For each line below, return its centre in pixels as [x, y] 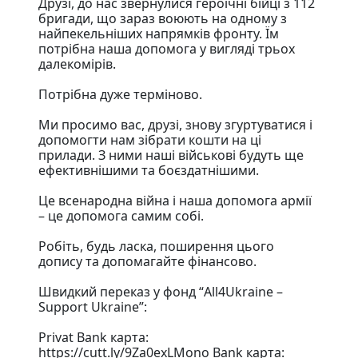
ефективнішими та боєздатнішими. [149, 170]
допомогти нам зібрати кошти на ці [150, 139]
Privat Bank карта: [93, 337]
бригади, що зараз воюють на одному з [163, 18]
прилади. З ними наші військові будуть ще [171, 155]
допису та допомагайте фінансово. [147, 261]
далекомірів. [77, 64]
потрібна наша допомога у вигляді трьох [167, 48]
